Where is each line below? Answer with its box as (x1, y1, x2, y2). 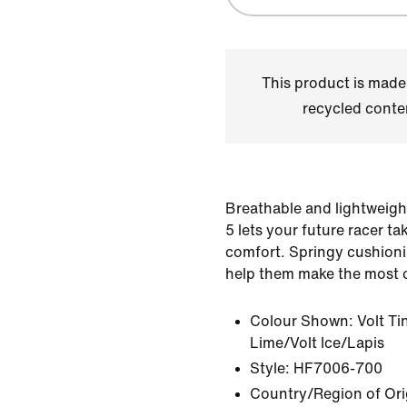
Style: (250, 361, 290, 376)
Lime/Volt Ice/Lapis (250, 335, 384, 351)
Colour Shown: (250, 313, 353, 329)
